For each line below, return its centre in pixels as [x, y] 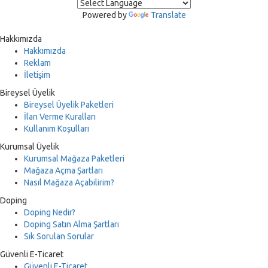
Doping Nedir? [50, 212]
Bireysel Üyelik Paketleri [69, 105]
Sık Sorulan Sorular [59, 236]
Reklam [37, 63]
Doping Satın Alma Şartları [71, 224]
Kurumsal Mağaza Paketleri [74, 159]
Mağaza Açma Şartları [63, 170]
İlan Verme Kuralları [60, 117]
